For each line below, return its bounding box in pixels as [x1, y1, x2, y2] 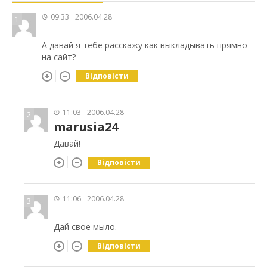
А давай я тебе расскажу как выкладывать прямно [42, 39, 247, 51]
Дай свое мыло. [54, 221, 117, 232]
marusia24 [54, 118, 118, 135]
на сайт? [42, 51, 76, 63]
